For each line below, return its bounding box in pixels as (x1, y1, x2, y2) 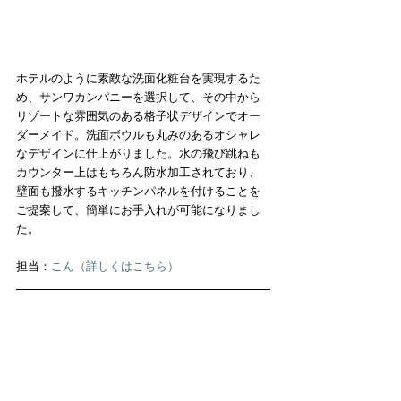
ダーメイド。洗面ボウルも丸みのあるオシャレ (16, 127, 260, 141)
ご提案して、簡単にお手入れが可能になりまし (16, 202, 260, 217)
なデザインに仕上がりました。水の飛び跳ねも (16, 146, 260, 160)
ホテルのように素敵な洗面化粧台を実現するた (16, 71, 260, 85)
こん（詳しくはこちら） (51, 259, 179, 273)
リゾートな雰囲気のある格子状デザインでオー (16, 108, 260, 123)
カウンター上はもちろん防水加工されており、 (16, 165, 260, 179)
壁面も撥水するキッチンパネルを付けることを (16, 183, 260, 198)
